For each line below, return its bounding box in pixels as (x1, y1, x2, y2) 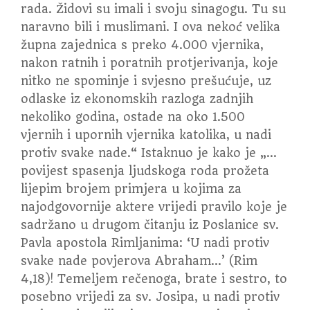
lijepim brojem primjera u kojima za (21, 182, 241, 196)
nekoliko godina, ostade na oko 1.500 (21, 110, 245, 124)
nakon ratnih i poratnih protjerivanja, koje (21, 56, 278, 70)
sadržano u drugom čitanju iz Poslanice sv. (21, 218, 279, 232)
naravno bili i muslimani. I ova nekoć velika (21, 20, 280, 34)
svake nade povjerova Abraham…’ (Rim (21, 254, 257, 268)
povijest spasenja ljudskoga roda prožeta (21, 164, 269, 178)
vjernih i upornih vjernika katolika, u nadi (21, 128, 271, 142)
